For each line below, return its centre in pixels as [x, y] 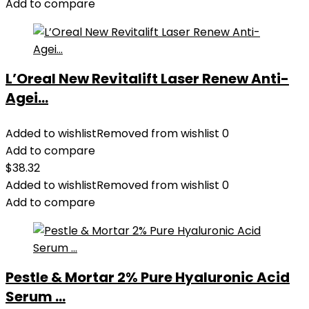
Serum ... [36, 297]
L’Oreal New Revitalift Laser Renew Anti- [147, 79]
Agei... [27, 98]
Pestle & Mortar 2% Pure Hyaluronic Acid [148, 277]
